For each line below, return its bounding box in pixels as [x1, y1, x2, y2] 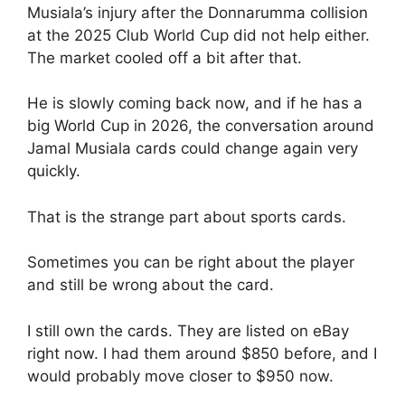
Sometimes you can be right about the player [27, 253, 354, 272]
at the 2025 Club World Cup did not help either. [27, 25, 370, 44]
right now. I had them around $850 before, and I [27, 344, 377, 363]
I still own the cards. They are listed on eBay [27, 321, 349, 340]
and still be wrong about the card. [27, 276, 274, 295]
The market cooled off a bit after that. [27, 48, 302, 67]
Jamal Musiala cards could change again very [27, 139, 358, 158]
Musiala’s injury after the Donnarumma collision [27, 3, 368, 22]
